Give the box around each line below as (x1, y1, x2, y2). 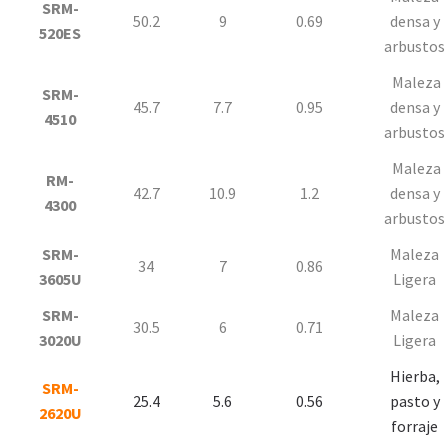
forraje (391, 415, 438, 436)
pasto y (389, 390, 440, 411)
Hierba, (389, 365, 440, 386)
